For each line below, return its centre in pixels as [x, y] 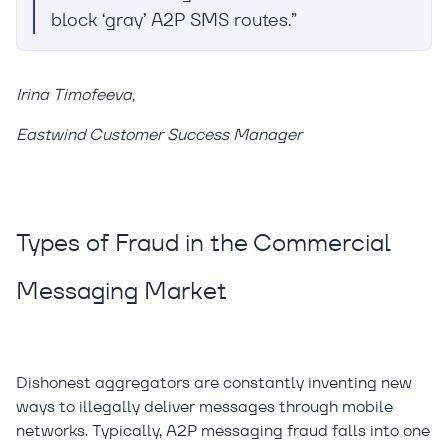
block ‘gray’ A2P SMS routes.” [174, 20]
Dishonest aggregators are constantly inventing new [214, 383]
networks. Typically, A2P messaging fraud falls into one [223, 431]
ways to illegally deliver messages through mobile [204, 407]
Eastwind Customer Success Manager [159, 135]
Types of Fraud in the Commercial [203, 243]
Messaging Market [121, 291]
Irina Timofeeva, [75, 95]
